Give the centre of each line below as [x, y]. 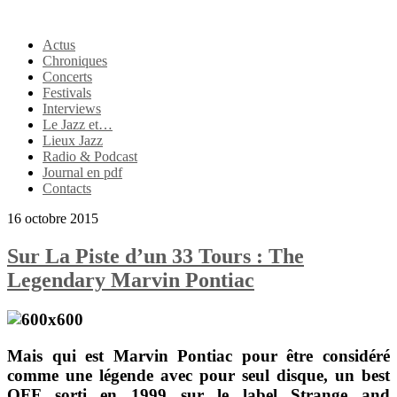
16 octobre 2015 [53, 218]
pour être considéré [311, 355]
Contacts [67, 188]
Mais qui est [60, 355]
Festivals [67, 93]
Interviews [72, 109]
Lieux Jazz [73, 140]
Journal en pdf [82, 172]
